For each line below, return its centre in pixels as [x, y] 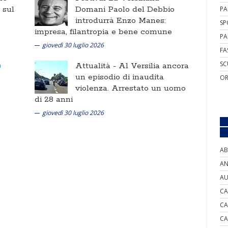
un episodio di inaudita [120, 77]
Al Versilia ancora [154, 66]
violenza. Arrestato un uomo [131, 88]
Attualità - [97, 66]
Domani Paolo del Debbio [125, 9]
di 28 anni [54, 99]
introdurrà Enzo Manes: [121, 21]
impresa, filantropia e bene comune [103, 32]
